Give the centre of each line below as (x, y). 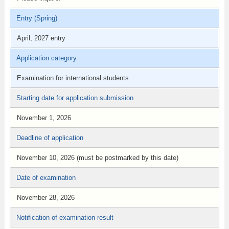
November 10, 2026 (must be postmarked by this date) (97, 158)
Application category (46, 58)
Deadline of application (50, 138)
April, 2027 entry (41, 38)
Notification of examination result (65, 217)
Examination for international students (73, 78)
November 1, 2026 (44, 118)
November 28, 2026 (45, 198)
